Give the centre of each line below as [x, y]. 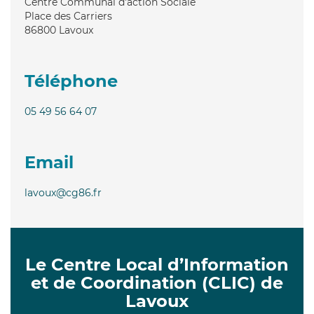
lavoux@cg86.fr [63, 192]
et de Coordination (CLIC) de [157, 282]
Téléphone [71, 81]
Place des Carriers [68, 16]
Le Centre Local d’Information [157, 264]
